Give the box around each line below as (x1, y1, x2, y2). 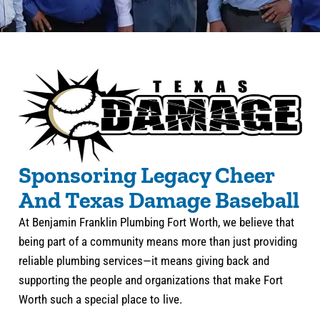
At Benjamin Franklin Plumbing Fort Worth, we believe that (18, 215, 294, 229)
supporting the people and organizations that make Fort (18, 273, 283, 287)
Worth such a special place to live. (18, 292, 182, 306)
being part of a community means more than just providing (18, 234, 297, 249)
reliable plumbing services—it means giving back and (18, 254, 269, 268)
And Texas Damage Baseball (18, 186, 299, 214)
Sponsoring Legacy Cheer (18, 161, 274, 189)
